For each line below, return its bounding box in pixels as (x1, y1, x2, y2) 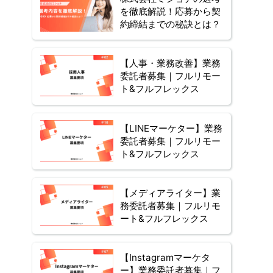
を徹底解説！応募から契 (120, 5, 221, 17)
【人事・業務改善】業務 (120, 57, 221, 69)
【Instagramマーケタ (120, 252, 210, 264)
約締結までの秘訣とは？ (120, 18, 221, 30)
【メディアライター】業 (120, 186, 221, 199)
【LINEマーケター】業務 (120, 122, 222, 134)
